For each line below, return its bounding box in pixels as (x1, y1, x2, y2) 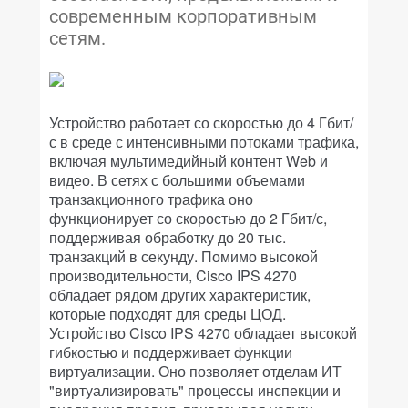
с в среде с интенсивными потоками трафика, (49, 131, 359, 152)
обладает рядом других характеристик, (49, 284, 311, 305)
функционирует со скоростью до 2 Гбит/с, (49, 208, 327, 229)
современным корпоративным (49, 5, 317, 27)
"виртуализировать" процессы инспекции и (49, 380, 341, 401)
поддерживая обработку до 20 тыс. (49, 227, 286, 248)
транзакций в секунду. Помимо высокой (49, 246, 318, 267)
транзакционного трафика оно (49, 189, 253, 209)
